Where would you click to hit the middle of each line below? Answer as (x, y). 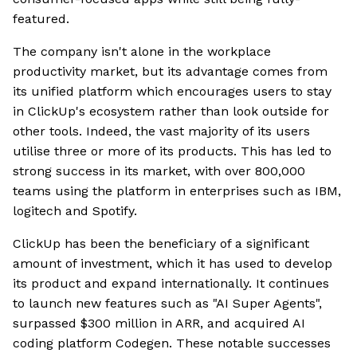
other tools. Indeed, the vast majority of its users (161, 131)
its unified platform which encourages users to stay (172, 92)
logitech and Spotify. (75, 211)
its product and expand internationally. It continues (171, 284)
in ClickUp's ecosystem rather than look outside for (171, 112)
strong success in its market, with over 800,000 (159, 171)
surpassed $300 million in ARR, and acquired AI (159, 324)
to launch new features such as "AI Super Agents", (167, 304)
